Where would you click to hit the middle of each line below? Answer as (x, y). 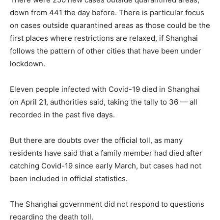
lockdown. (27, 63)
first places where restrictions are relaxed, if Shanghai (104, 38)
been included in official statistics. (69, 178)
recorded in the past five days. (62, 114)
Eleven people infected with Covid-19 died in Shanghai (105, 89)
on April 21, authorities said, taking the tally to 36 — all (104, 102)
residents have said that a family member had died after (106, 153)
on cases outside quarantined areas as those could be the (110, 25)
